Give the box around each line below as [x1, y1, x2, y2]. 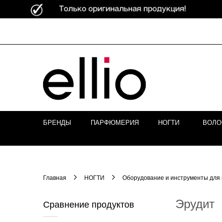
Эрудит [175, 195, 215, 212]
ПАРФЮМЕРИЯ [91, 117, 139, 127]
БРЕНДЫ [43, 117, 71, 127]
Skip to [33, 37, 51, 45]
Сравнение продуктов [43, 198, 134, 210]
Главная [43, 173, 68, 181]
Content [33, 46, 55, 55]
